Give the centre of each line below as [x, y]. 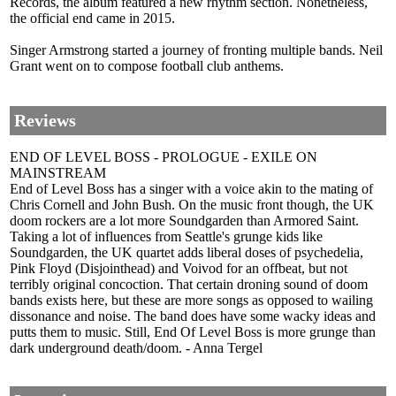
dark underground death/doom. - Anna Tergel [136, 348]
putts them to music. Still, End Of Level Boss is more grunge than [193, 332]
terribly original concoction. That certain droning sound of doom [189, 285]
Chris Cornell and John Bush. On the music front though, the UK [192, 205]
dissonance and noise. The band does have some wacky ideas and [193, 316]
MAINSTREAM [58, 173]
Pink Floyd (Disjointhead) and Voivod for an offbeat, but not [179, 269]
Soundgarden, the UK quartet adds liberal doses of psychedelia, [187, 253]
